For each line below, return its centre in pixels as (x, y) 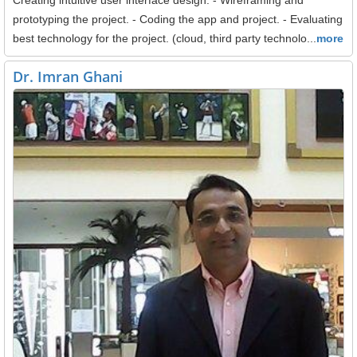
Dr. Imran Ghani (68, 76)
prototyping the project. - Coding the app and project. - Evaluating (178, 19)
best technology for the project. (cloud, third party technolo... (165, 38)
